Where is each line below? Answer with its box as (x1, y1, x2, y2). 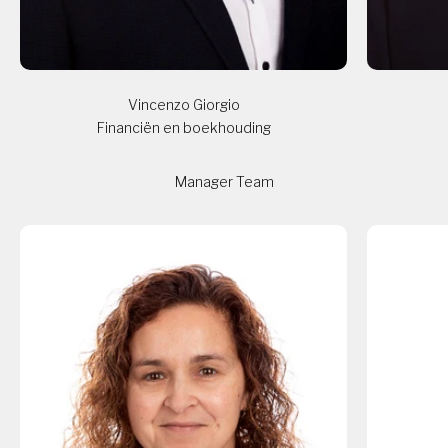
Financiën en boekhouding (96, 119, 271, 137)
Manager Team (174, 173, 274, 191)
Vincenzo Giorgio (127, 95, 240, 113)
